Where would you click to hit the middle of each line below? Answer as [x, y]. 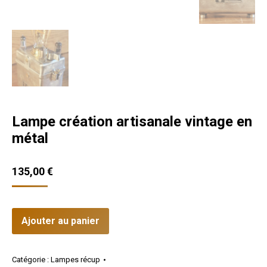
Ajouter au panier [60, 221]
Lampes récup [75, 259]
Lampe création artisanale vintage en [132, 121]
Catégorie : [31, 259]
